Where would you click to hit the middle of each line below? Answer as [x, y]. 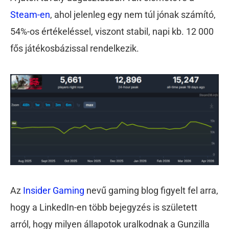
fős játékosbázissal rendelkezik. [75, 49]
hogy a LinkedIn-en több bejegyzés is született [104, 208]
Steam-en [30, 15]
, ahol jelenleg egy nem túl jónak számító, [133, 15]
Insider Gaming [53, 191]
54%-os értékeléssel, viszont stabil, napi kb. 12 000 [112, 32]
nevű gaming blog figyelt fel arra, [151, 191]
